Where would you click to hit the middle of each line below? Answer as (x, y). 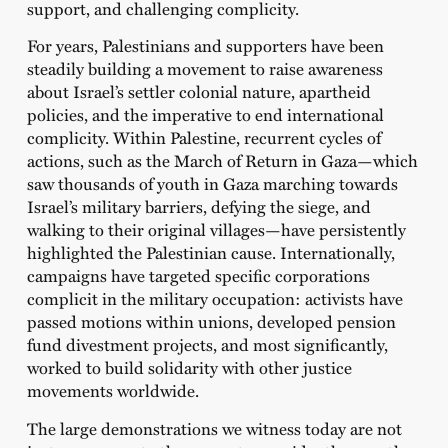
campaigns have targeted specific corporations (198, 275)
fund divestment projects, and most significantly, (207, 344)
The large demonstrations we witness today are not (214, 427)
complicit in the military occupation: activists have (214, 298)
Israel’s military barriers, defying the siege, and (198, 206)
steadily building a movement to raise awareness (204, 68)
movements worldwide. (112, 390)
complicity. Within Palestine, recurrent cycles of (203, 137)
